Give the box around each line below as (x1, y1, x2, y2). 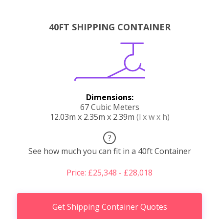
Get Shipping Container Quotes (52, 201, 167, 212)
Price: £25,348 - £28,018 (66, 167, 153, 178)
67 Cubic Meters (80, 101, 139, 112)
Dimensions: (86, 91, 133, 103)
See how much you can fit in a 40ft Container (28, 145, 191, 156)
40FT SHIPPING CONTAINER (48, 21, 171, 33)
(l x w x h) (136, 111, 170, 122)
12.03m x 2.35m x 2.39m (49, 111, 136, 122)
